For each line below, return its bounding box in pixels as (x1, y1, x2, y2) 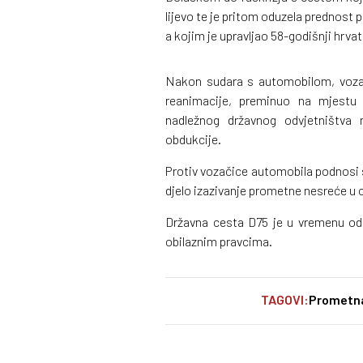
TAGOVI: (261, 292, 309, 307)
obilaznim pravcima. (165, 233, 272, 249)
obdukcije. (165, 131, 221, 147)
